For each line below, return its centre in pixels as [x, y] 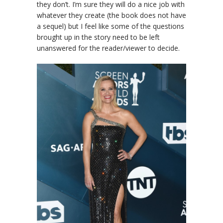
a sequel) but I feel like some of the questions [111, 26]
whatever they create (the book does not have [111, 15]
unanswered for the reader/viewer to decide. [108, 48]
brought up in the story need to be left [98, 37]
